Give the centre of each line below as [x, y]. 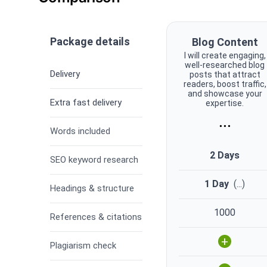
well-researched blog [225, 65]
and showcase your [225, 93]
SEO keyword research [94, 160]
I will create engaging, [225, 55]
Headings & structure [92, 189]
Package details [90, 41]
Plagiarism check [83, 246]
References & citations [96, 217]
